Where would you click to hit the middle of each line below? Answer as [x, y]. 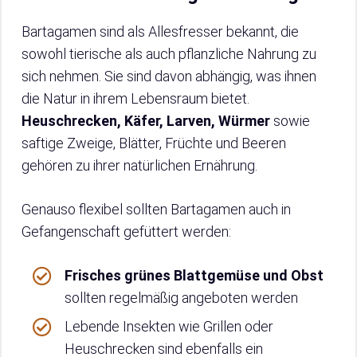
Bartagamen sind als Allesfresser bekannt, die [160, 32]
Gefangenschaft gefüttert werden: [126, 232]
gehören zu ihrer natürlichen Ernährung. [139, 166]
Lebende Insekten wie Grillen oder [169, 327]
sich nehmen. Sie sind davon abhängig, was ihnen [169, 76]
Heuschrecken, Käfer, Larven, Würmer [146, 121]
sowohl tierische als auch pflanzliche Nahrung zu [169, 54]
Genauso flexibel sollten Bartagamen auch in [156, 210]
